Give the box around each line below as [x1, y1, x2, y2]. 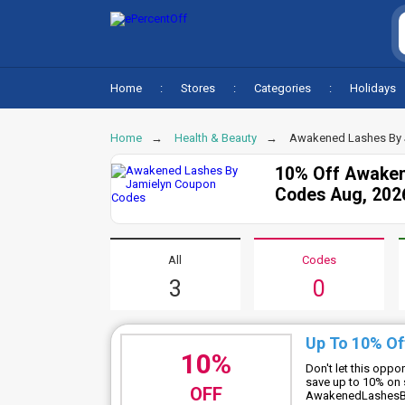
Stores [181, 81, 215, 95]
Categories [254, 81, 311, 95]
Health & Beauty [174, 131, 257, 145]
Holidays [350, 81, 396, 95]
